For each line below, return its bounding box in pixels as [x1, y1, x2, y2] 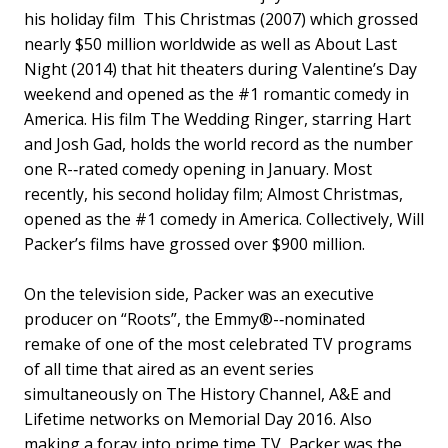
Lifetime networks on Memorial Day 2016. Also [24, 407, 372, 430]
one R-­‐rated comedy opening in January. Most [24, 157, 372, 180]
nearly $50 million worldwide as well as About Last [24, 32, 397, 55]
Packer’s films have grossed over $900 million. [24, 232, 365, 255]
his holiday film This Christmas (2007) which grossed [24, 7, 418, 30]
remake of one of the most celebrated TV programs [24, 332, 412, 355]
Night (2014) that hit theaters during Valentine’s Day [24, 57, 417, 80]
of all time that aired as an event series [24, 357, 314, 380]
